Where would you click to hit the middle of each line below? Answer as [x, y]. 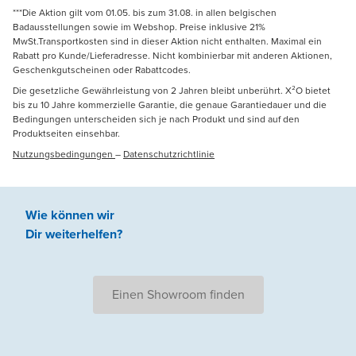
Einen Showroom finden [178, 295]
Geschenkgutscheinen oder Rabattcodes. [102, 70]
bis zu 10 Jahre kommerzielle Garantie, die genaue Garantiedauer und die [170, 105]
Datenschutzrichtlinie [169, 155]
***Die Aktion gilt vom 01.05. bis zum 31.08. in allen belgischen [145, 13]
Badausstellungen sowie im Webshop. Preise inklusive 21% [139, 27]
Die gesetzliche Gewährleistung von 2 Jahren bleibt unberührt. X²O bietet [172, 91]
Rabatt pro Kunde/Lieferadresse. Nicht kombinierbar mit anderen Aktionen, [172, 56]
